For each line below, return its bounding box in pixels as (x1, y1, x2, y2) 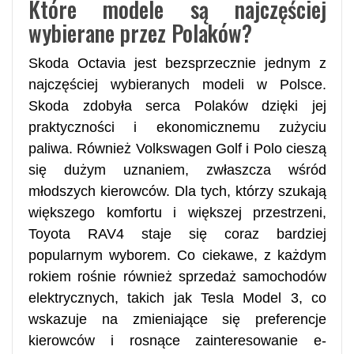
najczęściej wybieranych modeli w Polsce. (28, 76, 326, 92)
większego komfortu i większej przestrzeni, (28, 204, 326, 220)
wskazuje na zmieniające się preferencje (28, 311, 326, 327)
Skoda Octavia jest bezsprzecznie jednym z (28, 55, 326, 71)
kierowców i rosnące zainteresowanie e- (28, 332, 326, 348)
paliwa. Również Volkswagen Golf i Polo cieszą (28, 140, 326, 156)
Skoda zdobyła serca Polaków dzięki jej (28, 97, 326, 114)
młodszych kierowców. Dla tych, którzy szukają (28, 183, 326, 199)
